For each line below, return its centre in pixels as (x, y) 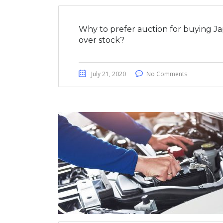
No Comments (167, 74)
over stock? (102, 40)
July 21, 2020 (109, 74)
